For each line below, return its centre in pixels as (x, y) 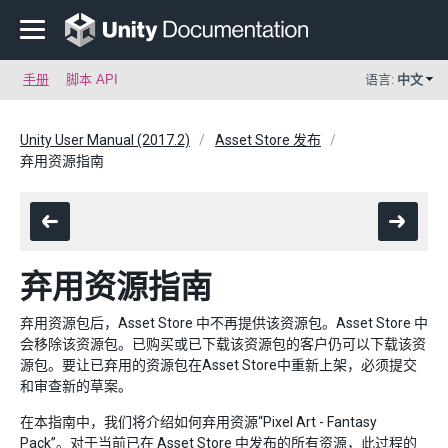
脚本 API (92, 79)
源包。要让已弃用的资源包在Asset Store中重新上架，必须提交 (218, 365)
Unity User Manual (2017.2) (105, 140)
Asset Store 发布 (268, 140)
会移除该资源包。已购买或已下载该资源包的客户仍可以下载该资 (223, 344)
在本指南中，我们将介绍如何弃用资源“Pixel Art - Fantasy (198, 422)
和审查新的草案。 (76, 386)
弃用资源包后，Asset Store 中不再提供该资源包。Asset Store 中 (224, 323)
